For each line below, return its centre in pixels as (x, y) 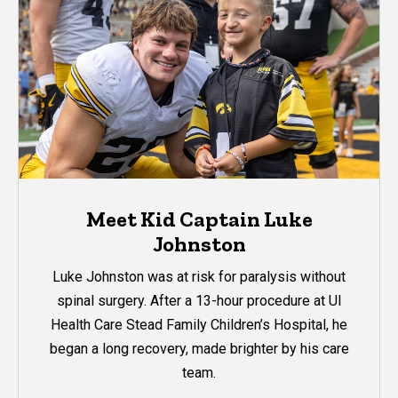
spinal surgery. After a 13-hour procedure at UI (199, 300)
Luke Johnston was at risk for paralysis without (199, 276)
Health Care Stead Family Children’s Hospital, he (199, 324)
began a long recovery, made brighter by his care (199, 348)
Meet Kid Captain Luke (199, 219)
